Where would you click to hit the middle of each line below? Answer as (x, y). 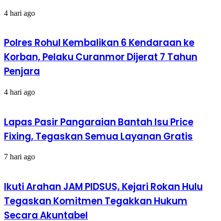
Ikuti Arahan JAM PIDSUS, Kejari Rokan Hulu (103, 187)
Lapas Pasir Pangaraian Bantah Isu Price (99, 122)
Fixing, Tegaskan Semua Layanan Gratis (98, 136)
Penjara (22, 72)
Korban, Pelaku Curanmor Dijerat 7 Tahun (101, 57)
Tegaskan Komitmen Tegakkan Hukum (96, 201)
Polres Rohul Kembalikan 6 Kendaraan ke (99, 43)
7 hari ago (19, 157)
